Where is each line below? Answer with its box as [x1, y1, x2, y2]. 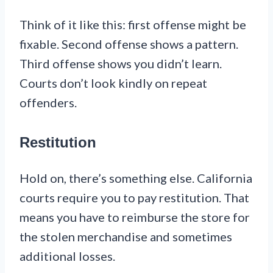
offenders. [19, 95, 77, 110]
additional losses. [19, 249, 115, 264]
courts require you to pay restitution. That [19, 190, 249, 205]
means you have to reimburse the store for [19, 210, 250, 225]
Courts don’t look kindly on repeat [19, 76, 207, 91]
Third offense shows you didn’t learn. [19, 56, 222, 71]
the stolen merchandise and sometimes [19, 229, 232, 244]
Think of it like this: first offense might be [19, 17, 246, 32]
